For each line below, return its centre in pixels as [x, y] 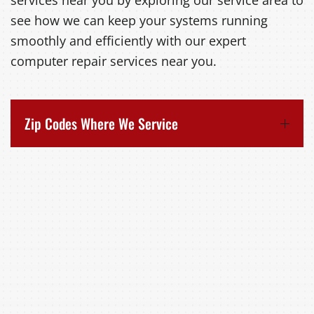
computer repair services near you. [114, 61]
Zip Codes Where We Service [101, 124]
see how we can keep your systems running [139, 21]
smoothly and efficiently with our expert [128, 41]
